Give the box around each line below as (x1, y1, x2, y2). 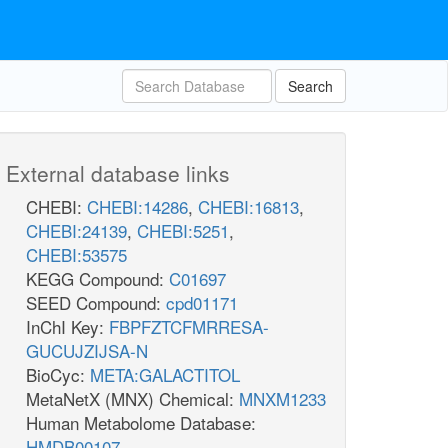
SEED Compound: (26, 290, 166, 315)
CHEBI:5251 (137, 218, 229, 243)
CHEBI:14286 (87, 194, 188, 219)
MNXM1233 (239, 386, 326, 411)
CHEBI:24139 (26, 218, 127, 243)
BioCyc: (26, 362, 90, 387)
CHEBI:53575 (26, 242, 127, 267)
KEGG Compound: (26, 266, 169, 291)
